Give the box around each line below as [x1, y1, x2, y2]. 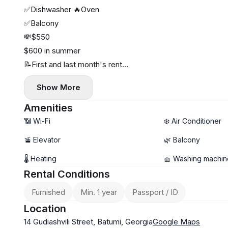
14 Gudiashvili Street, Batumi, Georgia [24, 217, 153, 227]
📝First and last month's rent [24, 60, 122, 70]
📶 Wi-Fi [24, 117, 50, 126]
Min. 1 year [80, 187, 117, 197]
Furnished [32, 187, 65, 197]
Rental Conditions [24, 168, 110, 181]
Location [24, 203, 66, 215]
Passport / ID [132, 187, 178, 197]
